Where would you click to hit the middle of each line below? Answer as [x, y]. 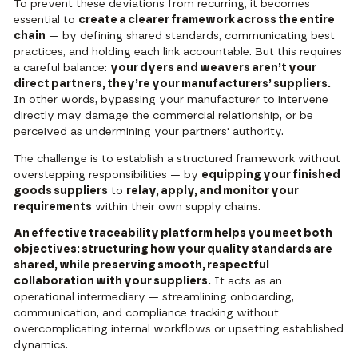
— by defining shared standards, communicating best [191, 36]
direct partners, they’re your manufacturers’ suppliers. [173, 84]
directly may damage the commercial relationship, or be [164, 115]
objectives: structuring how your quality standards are [173, 250]
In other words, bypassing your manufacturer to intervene [171, 99]
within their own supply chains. [177, 207]
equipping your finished [271, 175]
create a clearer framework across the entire [207, 20]
